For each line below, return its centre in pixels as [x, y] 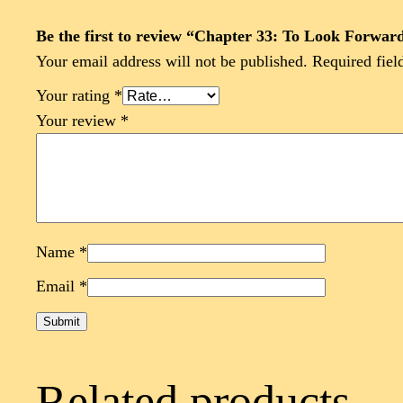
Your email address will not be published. [172, 62]
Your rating [75, 96]
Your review [78, 121]
